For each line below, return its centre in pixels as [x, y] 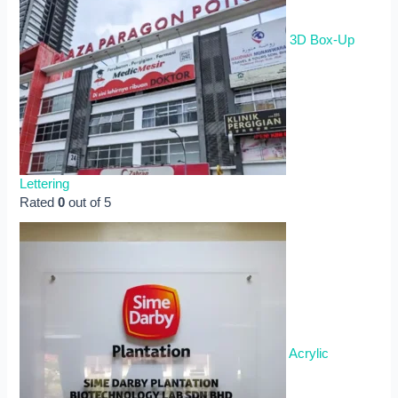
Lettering [45, 183]
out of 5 [88, 202]
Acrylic [309, 354]
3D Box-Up [322, 40]
